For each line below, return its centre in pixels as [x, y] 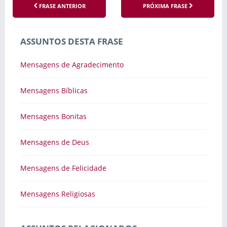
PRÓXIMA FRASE [166, 6]
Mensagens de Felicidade [63, 168]
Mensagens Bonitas [53, 116]
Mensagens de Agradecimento [72, 65]
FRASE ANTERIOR [61, 6]
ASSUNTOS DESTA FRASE [72, 41]
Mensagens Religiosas [58, 194]
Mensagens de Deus [55, 142]
